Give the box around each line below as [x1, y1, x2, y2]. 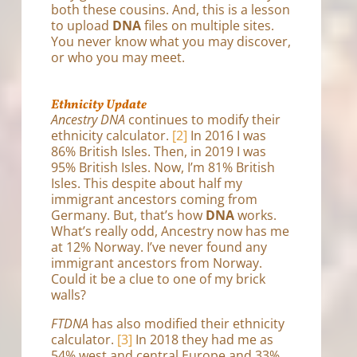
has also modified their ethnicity [88, 314, 285, 332]
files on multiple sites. [141, 16, 275, 34]
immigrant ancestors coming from [51, 190, 258, 208]
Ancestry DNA [51, 110, 126, 128]
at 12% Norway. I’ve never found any [51, 237, 268, 256]
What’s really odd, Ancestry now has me [51, 222, 290, 240]
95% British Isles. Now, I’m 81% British [51, 158, 276, 176]
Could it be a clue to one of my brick [51, 269, 266, 288]
